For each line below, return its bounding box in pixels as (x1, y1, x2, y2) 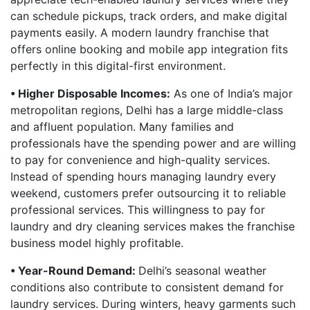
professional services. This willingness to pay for (10, 203, 265, 217)
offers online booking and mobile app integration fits (10, 42, 288, 56)
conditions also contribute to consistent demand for (10, 280, 284, 294)
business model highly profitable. (10, 236, 183, 250)
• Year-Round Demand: (10, 264, 138, 277)
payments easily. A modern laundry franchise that (10, 26, 269, 39)
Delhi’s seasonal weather (138, 264, 266, 277)
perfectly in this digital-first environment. (10, 59, 226, 73)
